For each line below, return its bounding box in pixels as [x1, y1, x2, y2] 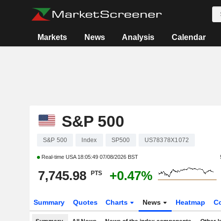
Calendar [171, 33, 206, 41]
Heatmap [176, 198, 206, 206]
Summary [33, 198, 65, 206]
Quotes [73, 198, 98, 206]
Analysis [122, 33, 155, 41]
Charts [106, 198, 130, 206]
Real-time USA [39, 154, 77, 160]
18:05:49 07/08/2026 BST [77, 154, 138, 160]
